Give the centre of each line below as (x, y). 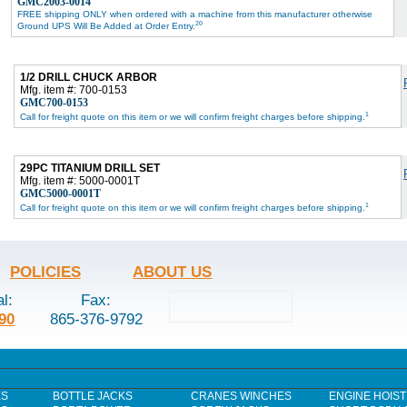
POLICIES (45, 271)
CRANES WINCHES (241, 397)
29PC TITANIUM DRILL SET (90, 168)
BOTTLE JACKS (93, 397)
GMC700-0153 (54, 102)
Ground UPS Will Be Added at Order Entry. (106, 26)
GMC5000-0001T (60, 193)
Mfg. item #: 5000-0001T (80, 180)
